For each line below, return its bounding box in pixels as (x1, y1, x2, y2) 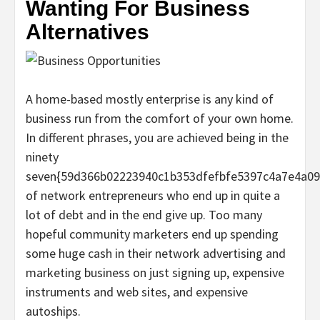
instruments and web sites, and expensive (26, 284, 248, 301)
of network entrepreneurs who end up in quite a (26, 187, 280, 204)
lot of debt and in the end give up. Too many (26, 206, 262, 224)
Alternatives (26, 20, 149, 44)
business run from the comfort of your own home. (26, 110, 294, 127)
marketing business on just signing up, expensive (26, 264, 284, 281)
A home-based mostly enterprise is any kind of (26, 91, 274, 108)
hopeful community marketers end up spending (26, 226, 279, 243)
